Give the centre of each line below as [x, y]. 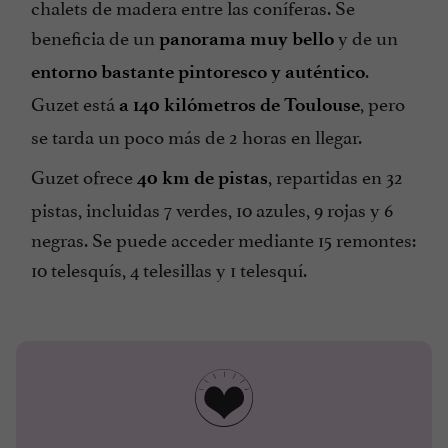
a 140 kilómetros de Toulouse [239, 105]
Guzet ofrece [84, 175]
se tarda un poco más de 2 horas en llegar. [196, 135]
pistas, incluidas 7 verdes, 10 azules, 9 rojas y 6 [212, 208]
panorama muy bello [246, 39]
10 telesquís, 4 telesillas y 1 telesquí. [169, 268]
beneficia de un [95, 36]
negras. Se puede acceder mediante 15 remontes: [223, 238]
